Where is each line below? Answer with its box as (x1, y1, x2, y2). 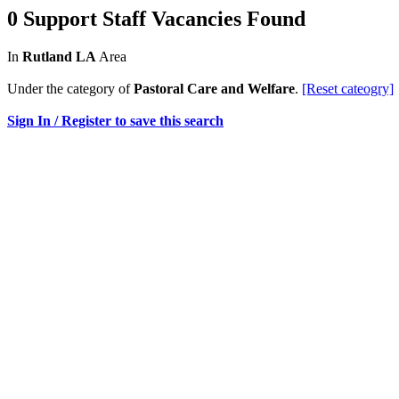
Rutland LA (22, 48, 96, 64)
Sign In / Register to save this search (7, 112, 224, 128)
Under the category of (7, 80, 134, 96)
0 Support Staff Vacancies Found (7, 7, 305, 30)
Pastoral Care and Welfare (134, 80, 295, 96)
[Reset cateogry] (302, 80, 394, 96)
